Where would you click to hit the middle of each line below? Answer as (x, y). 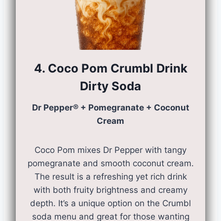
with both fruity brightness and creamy (110, 190)
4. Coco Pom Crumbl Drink (110, 68)
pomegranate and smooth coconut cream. (110, 163)
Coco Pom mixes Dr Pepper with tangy (110, 150)
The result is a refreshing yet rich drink (110, 177)
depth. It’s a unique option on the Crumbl (110, 203)
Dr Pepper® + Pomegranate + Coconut (110, 108)
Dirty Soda (110, 86)
